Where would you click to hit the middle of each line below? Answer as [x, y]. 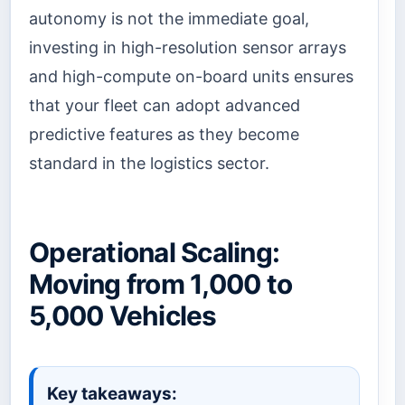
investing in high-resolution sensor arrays [188, 47]
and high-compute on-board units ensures [191, 76]
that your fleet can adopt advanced [165, 105]
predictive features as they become [164, 134]
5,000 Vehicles [123, 316]
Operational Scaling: [155, 253]
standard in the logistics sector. [149, 163]
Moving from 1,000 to [161, 284]
